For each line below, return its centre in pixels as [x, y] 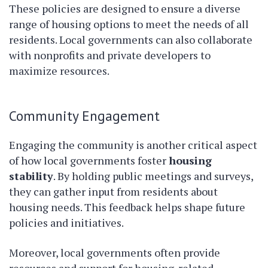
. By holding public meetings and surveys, [153, 176]
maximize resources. [59, 71]
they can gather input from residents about [113, 192]
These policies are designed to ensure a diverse [125, 9]
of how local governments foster [89, 161]
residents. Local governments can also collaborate [131, 40]
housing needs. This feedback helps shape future [127, 207]
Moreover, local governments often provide [115, 253]
